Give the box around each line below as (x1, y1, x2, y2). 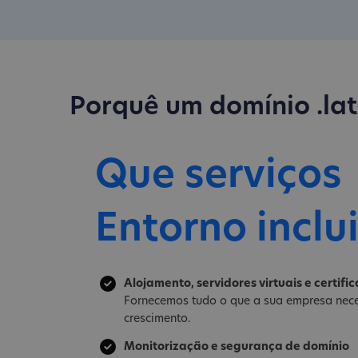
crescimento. (124, 313, 191, 326)
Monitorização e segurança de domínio (124, 340, 349, 353)
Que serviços (95, 158, 342, 197)
